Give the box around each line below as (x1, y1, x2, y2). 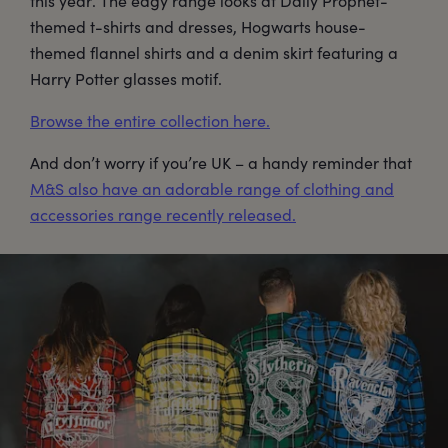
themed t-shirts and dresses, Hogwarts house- (30, 15, 366, 37)
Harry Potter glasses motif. (30, 67, 222, 89)
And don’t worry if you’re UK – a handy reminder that (30, 151, 412, 173)
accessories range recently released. (30, 203, 296, 225)
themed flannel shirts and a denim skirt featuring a (30, 41, 398, 63)
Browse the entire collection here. (30, 109, 270, 131)
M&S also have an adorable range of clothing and (30, 177, 394, 199)
